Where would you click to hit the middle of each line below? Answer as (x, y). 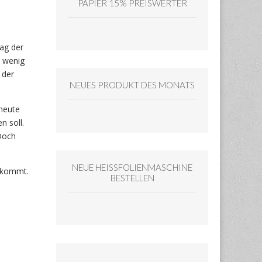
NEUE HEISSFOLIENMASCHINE (132, 167)
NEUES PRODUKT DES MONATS (132, 85)
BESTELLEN (132, 177)
